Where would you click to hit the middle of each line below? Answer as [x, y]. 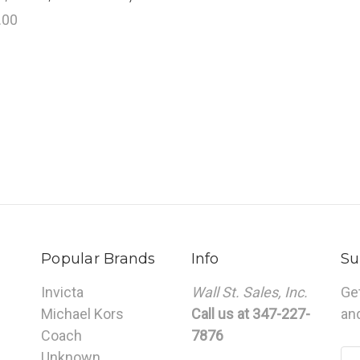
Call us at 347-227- [250, 314]
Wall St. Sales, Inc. [249, 292]
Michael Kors [82, 314]
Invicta [62, 292]
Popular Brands [98, 259]
